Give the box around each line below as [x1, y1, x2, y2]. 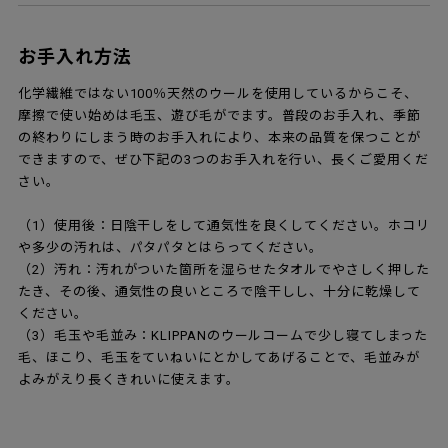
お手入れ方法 [18, 45, 132, 67]
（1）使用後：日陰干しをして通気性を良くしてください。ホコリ [18, 217, 430, 233]
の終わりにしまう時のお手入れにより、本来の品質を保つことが [18, 129, 421, 145]
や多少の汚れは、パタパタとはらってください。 [18, 239, 324, 255]
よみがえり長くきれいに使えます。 [18, 371, 240, 387]
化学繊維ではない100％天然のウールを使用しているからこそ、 [18, 85, 418, 101]
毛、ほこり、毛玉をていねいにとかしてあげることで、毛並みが [18, 349, 420, 365]
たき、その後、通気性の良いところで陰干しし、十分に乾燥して [18, 283, 421, 299]
